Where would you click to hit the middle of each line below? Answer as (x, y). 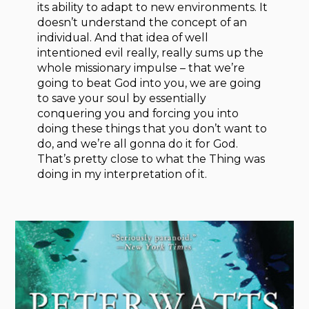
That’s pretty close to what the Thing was (151, 159)
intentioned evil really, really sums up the (151, 53)
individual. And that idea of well (123, 38)
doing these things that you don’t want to (152, 129)
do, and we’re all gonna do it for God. (138, 144)
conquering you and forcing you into (138, 114)
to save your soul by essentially (122, 99)
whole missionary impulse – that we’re (141, 68)
